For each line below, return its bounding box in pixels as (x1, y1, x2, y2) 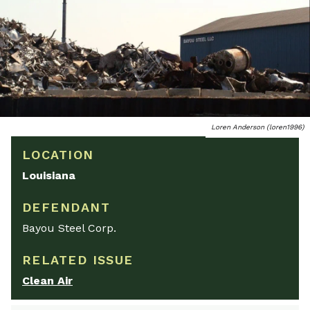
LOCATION (22, 147, 94, 163)
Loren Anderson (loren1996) (211, 123, 304, 131)
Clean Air (22, 274, 73, 288)
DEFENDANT (22, 200, 110, 215)
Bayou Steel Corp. (22, 221, 116, 235)
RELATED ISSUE (22, 253, 134, 268)
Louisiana (22, 169, 75, 183)
